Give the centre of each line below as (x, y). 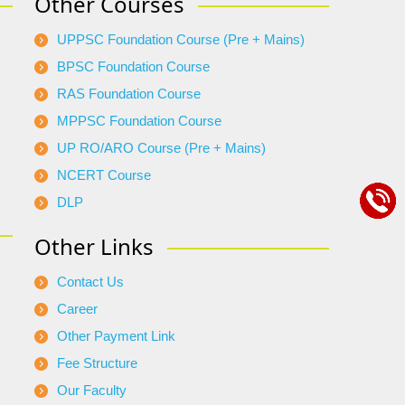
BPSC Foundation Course (133, 67)
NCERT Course (104, 175)
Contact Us (90, 282)
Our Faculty (92, 391)
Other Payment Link (116, 336)
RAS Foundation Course (129, 94)
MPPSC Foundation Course (139, 121)
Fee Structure (97, 363)
